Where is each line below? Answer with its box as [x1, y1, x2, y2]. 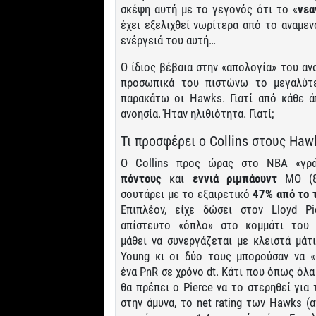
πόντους [121, 171, 162, 186]
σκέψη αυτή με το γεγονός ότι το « [121, 1, 298, 16]
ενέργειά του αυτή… [121, 32, 216, 47]
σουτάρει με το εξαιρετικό [121, 186, 253, 201]
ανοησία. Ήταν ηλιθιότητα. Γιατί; [121, 106, 274, 121]
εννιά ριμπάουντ [192, 171, 277, 186]
